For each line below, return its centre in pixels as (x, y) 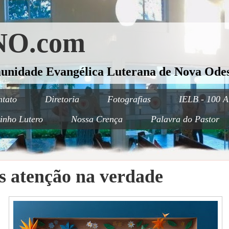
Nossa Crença (97, 119)
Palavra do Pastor (185, 119)
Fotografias (129, 99)
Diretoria (62, 99)
